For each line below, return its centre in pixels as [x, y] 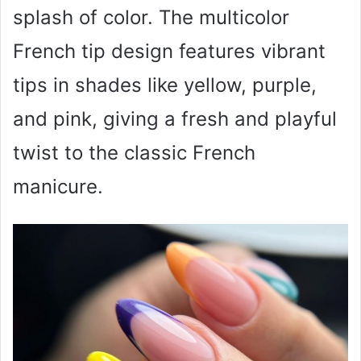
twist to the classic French [134, 152]
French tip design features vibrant [169, 51]
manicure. [58, 186]
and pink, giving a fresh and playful [175, 118]
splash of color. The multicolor [151, 17]
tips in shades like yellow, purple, [165, 85]
